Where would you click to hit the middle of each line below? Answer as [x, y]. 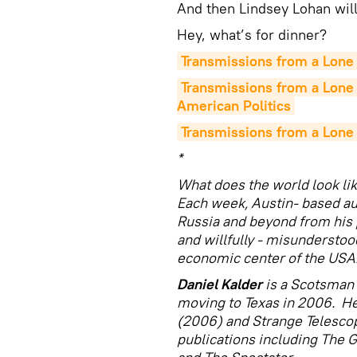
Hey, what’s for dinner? [252, 35]
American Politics [234, 106]
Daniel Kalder [220, 284]
